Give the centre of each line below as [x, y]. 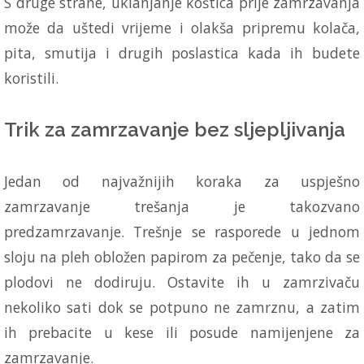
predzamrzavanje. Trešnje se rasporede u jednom [182, 231]
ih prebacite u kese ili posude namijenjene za [182, 332]
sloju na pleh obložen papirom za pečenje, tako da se [182, 256]
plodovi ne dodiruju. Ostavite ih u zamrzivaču [182, 282]
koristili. [31, 78]
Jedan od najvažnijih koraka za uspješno [182, 181]
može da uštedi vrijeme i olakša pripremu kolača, [182, 27]
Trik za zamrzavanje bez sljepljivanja [175, 129]
